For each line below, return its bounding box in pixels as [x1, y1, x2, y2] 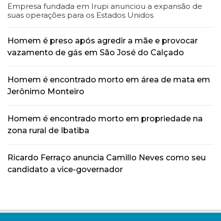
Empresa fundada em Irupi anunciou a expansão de [7, 1, 202, 11]
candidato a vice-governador [7, 165, 123, 175]
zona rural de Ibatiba [7, 126, 89, 136]
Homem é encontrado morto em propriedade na [7, 114, 203, 124]
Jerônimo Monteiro [7, 87, 84, 97]
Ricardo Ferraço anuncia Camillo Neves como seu [7, 153, 206, 163]
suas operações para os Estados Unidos [7, 10, 155, 20]
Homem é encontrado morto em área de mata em [7, 75, 210, 85]
